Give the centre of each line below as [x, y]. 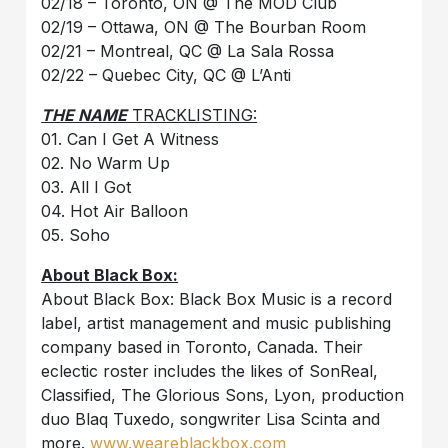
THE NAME [84, 114]
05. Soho [76, 234]
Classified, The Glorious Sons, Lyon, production [223, 394]
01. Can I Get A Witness [130, 138]
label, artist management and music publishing [216, 322]
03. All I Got [86, 186]
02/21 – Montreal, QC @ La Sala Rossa [188, 50]
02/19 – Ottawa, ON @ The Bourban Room [204, 26]
